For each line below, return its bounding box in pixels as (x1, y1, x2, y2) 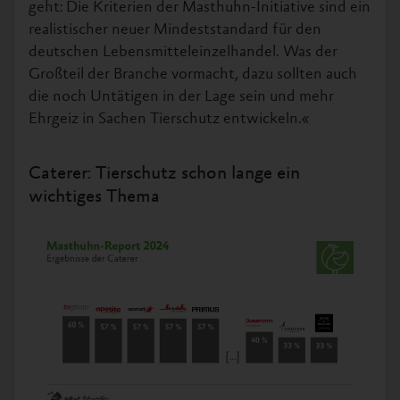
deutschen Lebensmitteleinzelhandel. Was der (29, 44, 337, 61)
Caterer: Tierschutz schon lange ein (29, 164, 300, 184)
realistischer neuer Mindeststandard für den (29, 21, 321, 38)
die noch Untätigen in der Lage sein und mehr (29, 88, 334, 105)
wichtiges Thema (29, 187, 160, 207)
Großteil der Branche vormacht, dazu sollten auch (29, 66, 357, 83)
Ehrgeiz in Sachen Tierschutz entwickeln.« (29, 111, 309, 128)
